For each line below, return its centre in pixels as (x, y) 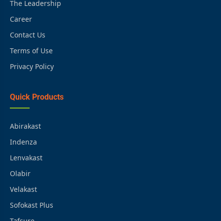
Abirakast (25, 126)
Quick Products (37, 97)
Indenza (23, 142)
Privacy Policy (32, 66)
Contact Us (28, 35)
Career (21, 19)
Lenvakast (26, 157)
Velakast (23, 189)
